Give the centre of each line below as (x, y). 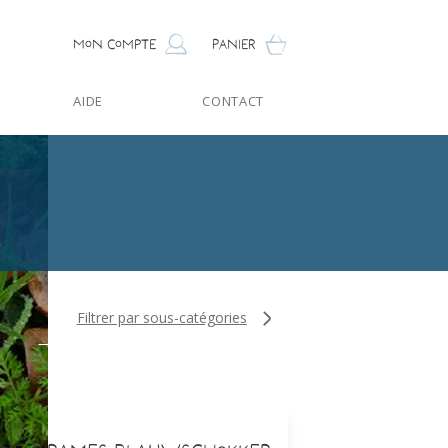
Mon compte (114, 43)
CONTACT (233, 101)
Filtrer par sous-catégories (161, 318)
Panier (234, 43)
